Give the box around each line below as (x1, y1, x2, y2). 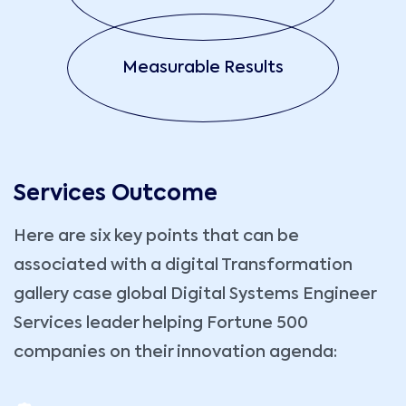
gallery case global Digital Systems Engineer (14, 286, 376, 304)
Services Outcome (14, 183, 217, 206)
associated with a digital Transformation (14, 257, 353, 275)
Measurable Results (122, 60, 284, 77)
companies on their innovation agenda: (14, 344, 337, 362)
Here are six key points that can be (14, 228, 299, 246)
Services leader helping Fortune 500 (14, 315, 308, 333)
